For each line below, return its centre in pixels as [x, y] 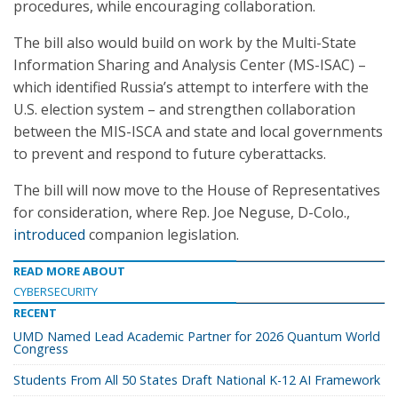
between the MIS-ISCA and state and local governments [198, 131]
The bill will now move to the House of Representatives [197, 190]
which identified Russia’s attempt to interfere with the [191, 87]
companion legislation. [162, 235]
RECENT [35, 313]
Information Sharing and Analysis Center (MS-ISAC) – [190, 65]
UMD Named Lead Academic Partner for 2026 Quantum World [197, 336]
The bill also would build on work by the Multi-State [185, 43]
